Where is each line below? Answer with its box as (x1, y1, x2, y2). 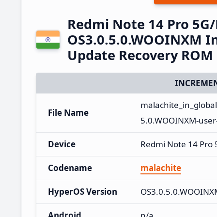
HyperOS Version (48, 186, 117, 197)
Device (48, 138, 76, 150)
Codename (48, 162, 92, 173)
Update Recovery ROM (67, 46, 213, 64)
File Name (48, 107, 89, 118)
